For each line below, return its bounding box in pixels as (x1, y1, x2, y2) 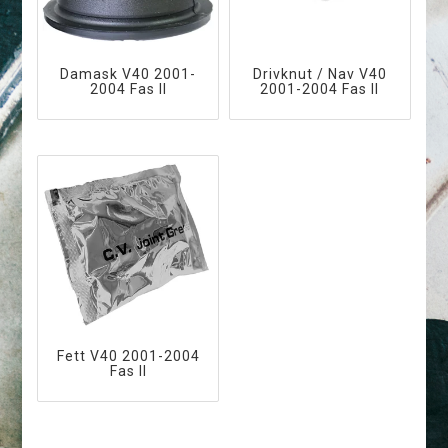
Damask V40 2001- (60, 65, 197, 82)
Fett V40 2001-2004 (56, 348, 200, 365)
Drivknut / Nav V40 (252, 65, 387, 82)
